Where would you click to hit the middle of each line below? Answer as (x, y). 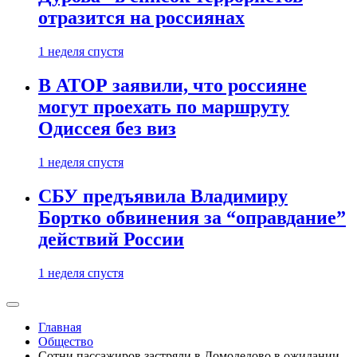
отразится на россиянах (141, 18)
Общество (66, 341)
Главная (60, 327)
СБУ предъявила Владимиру (163, 196)
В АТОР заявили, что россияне (173, 85)
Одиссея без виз (107, 128)
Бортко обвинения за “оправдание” (192, 217)
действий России (111, 239)
